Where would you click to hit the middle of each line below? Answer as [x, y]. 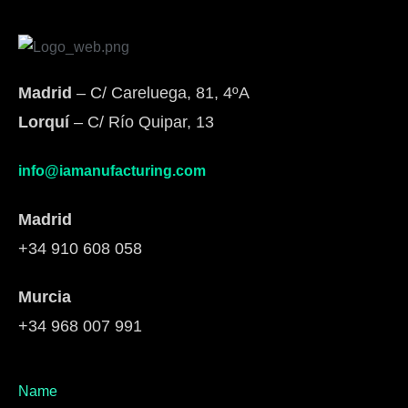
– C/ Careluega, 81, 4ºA [161, 93]
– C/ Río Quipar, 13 [142, 122]
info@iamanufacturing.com [112, 171]
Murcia [45, 297]
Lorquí [44, 122]
